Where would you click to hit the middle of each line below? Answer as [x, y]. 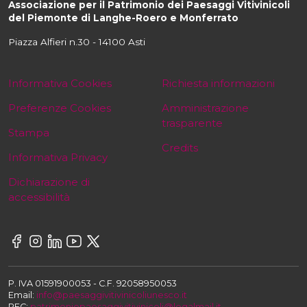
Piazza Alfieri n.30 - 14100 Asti [78, 41]
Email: [22, 295]
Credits [180, 147]
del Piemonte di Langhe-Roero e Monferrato [123, 17]
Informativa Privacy [58, 157]
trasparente [192, 123]
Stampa [29, 132]
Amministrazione [205, 108]
